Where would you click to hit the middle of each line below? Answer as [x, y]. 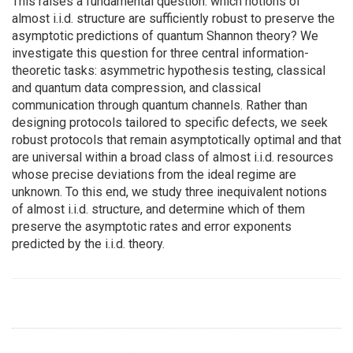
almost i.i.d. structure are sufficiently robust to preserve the [173, 19]
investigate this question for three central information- [160, 54]
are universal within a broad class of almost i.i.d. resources [173, 158]
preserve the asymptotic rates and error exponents [152, 227]
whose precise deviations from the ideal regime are [154, 175]
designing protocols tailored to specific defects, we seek [170, 123]
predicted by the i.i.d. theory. [88, 244]
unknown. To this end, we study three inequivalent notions [169, 192]
